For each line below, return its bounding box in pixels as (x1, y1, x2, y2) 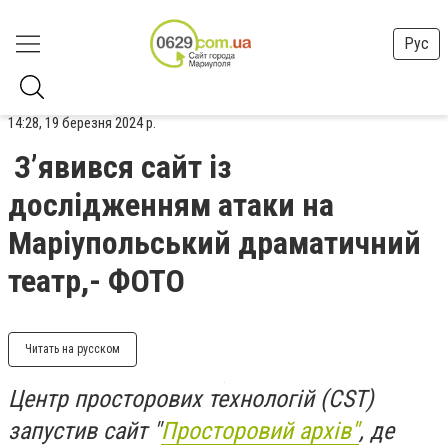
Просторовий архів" (161, 417, 359, 445)
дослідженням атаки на (8, 186, 334, 224)
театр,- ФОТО (8, 262, 185, 300)
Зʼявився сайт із (14, 148, 231, 186)
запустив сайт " (8, 417, 161, 445)
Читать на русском (25, 342, 120, 356)
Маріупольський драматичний (8, 224, 421, 262)
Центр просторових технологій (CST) (8, 385, 374, 413)
